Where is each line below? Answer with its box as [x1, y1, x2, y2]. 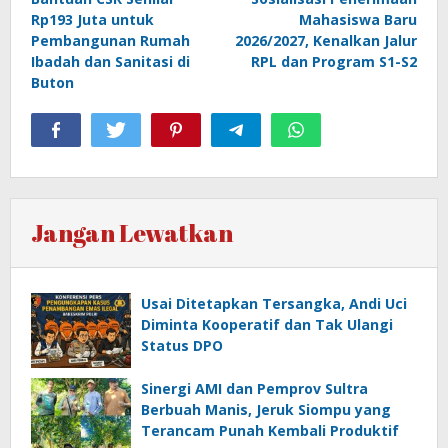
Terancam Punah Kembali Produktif [141, 420, 399, 440]
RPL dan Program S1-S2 [251, 51, 417, 71]
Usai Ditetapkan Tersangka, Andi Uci [141, 293, 407, 313]
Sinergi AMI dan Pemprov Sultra [141, 378, 368, 398]
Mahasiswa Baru [299, 9, 417, 29]
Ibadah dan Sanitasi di [31, 51, 190, 71]
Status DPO [141, 335, 223, 355]
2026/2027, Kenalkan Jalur [235, 30, 417, 50]
